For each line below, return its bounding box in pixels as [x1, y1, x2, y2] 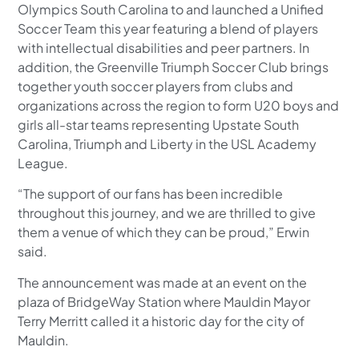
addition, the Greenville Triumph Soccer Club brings [18, 58, 329, 75]
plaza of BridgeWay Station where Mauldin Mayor [18, 292, 311, 310]
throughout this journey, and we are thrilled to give [18, 204, 317, 222]
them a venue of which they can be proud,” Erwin [18, 224, 310, 241]
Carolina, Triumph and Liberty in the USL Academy [18, 135, 317, 152]
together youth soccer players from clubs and [18, 77, 294, 95]
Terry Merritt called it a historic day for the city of [18, 312, 305, 329]
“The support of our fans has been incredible [18, 185, 284, 203]
